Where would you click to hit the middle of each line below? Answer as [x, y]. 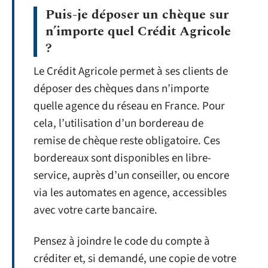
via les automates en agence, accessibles [130, 193]
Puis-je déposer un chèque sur [137, 15]
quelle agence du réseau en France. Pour [129, 106]
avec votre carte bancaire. [95, 210]
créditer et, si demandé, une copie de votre [135, 258]
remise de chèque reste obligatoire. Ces [127, 141]
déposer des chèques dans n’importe [121, 89]
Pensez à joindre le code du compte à [122, 241]
